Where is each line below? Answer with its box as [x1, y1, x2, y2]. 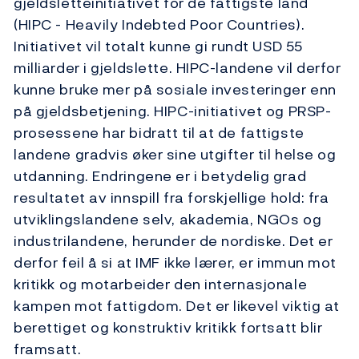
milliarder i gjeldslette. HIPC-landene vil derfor [14, 57, 341, 79]
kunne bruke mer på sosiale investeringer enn [14, 79, 337, 101]
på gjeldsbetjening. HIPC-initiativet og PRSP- [14, 100, 332, 123]
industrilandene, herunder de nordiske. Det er [14, 230, 333, 252]
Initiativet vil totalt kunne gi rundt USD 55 [14, 35, 303, 58]
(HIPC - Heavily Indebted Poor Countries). [14, 14, 305, 36]
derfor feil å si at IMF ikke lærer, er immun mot [14, 252, 337, 274]
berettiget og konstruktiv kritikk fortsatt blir [14, 317, 323, 339]
